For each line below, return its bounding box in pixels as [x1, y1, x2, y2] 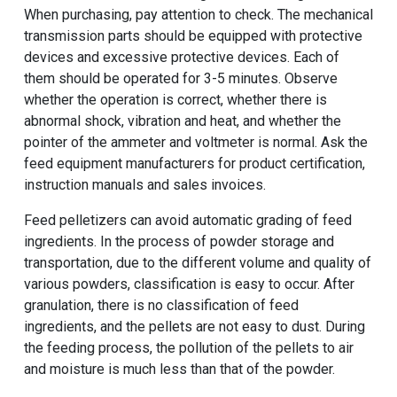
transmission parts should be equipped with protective [23, 27, 362, 45]
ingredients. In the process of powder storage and [23, 233, 334, 251]
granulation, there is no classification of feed [23, 297, 299, 315]
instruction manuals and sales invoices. [23, 176, 266, 194]
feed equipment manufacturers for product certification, [23, 155, 365, 173]
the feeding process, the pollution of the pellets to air [23, 339, 354, 357]
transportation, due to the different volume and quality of [23, 254, 371, 272]
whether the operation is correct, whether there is [23, 91, 327, 109]
